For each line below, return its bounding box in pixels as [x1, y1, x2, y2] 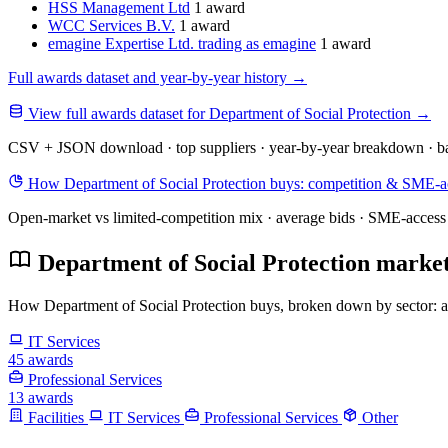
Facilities [24, 409, 88, 427]
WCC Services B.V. [48, 17, 175, 35]
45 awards [8, 351, 73, 369]
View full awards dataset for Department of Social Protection [24, 105, 415, 123]
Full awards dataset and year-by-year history [8, 69, 291, 87]
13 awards [8, 389, 73, 407]
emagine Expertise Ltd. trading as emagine [48, 35, 316, 53]
